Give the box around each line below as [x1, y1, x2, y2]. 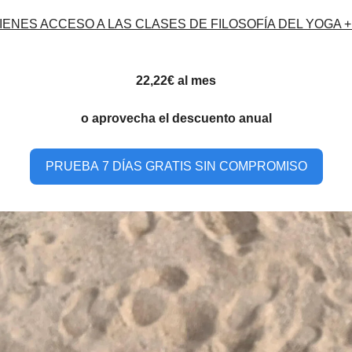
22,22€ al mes [136, 74, 216, 87]
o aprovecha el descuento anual [80, 112, 272, 125]
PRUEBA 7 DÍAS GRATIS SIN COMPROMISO [45, 159, 307, 173]
